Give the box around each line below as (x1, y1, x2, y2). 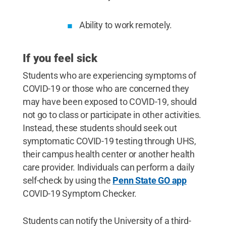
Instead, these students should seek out (22, 122, 177, 133)
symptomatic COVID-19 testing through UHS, (22, 135, 196, 146)
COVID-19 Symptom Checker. (22, 188, 137, 199)
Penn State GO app (112, 175, 187, 186)
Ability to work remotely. (79, 19, 173, 30)
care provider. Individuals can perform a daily (22, 161, 195, 173)
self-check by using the (22, 175, 113, 186)
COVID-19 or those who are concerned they (22, 83, 189, 94)
